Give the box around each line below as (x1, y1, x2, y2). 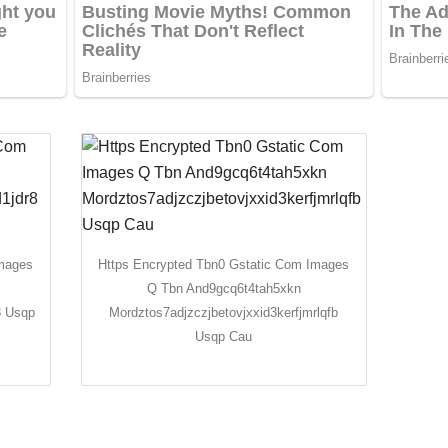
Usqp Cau (195, 329, 253, 345)
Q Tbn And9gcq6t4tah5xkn (146, 281, 301, 297)
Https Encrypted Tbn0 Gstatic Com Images (98, 257, 350, 273)
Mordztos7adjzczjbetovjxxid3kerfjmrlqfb (109, 305, 339, 321)
